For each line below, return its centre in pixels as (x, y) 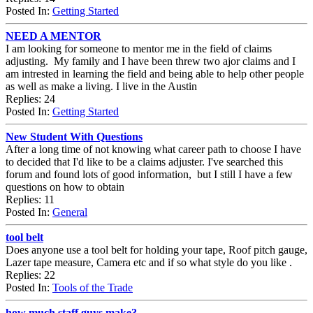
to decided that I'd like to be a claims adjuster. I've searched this (144, 161)
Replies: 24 (30, 99)
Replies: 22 (30, 275)
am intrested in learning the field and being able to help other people (155, 73)
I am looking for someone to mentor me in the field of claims (139, 48)
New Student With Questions (74, 136)
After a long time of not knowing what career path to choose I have (153, 149)
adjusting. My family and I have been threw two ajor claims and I (151, 61)
